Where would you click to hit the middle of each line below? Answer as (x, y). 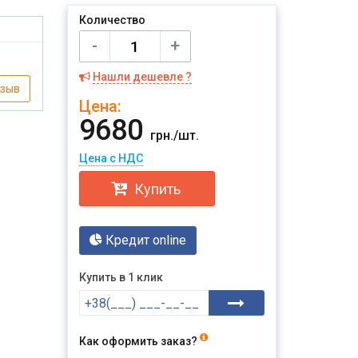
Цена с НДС (111, 158)
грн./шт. (174, 135)
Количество (112, 20)
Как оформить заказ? (139, 341)
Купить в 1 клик (121, 277)
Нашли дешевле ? (142, 77)
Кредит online (144, 240)
